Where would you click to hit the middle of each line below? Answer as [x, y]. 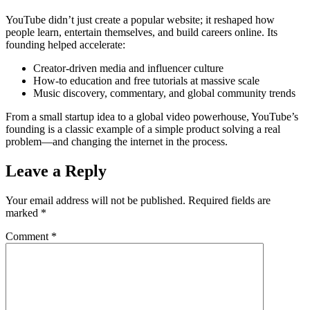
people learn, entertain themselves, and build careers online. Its [142, 33]
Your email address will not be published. [95, 201]
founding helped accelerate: [65, 45]
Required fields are [229, 201]
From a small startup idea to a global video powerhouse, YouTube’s [152, 117]
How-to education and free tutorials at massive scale [146, 81]
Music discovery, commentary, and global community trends [164, 93]
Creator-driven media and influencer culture [128, 69]
